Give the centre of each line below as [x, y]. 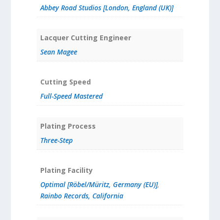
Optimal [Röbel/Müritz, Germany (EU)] [99, 184]
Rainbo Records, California [82, 195]
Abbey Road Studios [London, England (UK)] [107, 7]
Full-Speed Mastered [71, 96]
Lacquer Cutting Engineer [85, 37]
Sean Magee [58, 52]
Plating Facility [66, 170]
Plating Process [68, 126]
